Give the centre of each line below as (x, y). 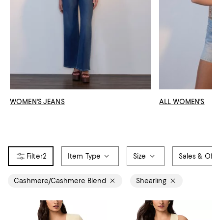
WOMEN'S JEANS (37, 101)
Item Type (84, 156)
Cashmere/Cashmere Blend (60, 180)
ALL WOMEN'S (182, 101)
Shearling (151, 180)
